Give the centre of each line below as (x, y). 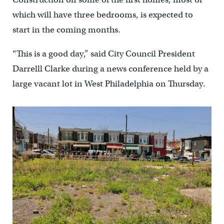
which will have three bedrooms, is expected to (102, 15)
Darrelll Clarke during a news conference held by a (110, 69)
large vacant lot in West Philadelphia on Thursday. (109, 84)
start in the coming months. (66, 30)
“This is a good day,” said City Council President (103, 54)
